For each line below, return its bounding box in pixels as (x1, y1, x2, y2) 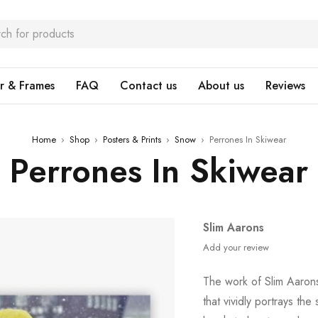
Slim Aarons (203, 219, 265, 236)
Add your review (203, 241, 270, 254)
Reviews (265, 77, 305, 94)
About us (198, 77, 244, 94)
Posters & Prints (103, 133, 161, 146)
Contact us (120, 77, 177, 94)
